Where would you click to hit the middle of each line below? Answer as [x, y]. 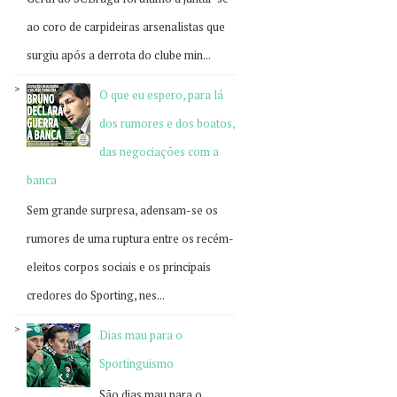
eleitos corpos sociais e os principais [119, 267]
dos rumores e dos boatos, [167, 123]
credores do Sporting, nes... [96, 296]
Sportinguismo [137, 364]
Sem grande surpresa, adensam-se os [122, 210]
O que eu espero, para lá [162, 94]
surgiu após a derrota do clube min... [119, 54]
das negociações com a [160, 151]
